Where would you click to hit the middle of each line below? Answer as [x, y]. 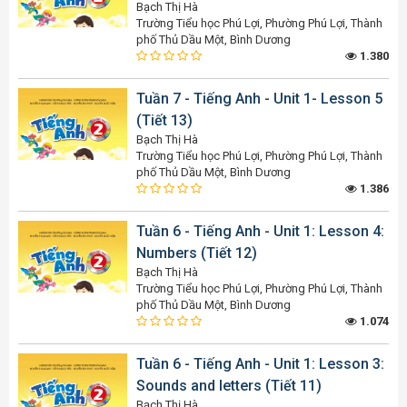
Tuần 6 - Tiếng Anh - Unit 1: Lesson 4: [260, 232]
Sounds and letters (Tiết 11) [229, 386]
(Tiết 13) [164, 121]
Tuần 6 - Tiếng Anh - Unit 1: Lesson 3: [260, 364]
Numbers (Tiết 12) [197, 253]
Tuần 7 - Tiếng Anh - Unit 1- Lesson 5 [259, 99]
